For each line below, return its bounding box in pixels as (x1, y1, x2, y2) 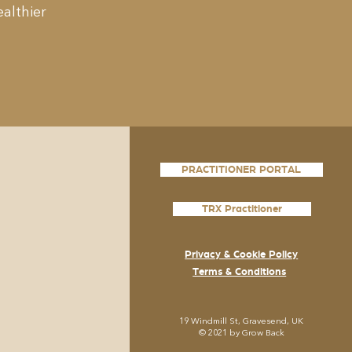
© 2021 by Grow (198, 328, 266, 338)
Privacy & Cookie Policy (185, 247, 299, 260)
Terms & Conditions (192, 265, 287, 277)
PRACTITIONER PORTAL (181, 163, 302, 175)
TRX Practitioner (201, 202, 282, 214)
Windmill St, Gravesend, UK (189, 317, 304, 326)
